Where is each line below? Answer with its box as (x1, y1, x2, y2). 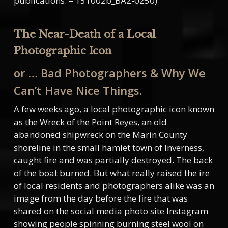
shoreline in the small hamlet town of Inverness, (13, 141, 204, 154)
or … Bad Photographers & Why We (13, 65, 206, 81)
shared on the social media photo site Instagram (13, 205, 208, 217)
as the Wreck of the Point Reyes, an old (13, 116, 167, 128)
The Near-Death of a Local (13, 27, 156, 41)
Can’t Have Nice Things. (13, 82, 142, 98)
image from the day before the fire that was (13, 192, 188, 205)
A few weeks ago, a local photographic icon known (13, 103, 214, 116)
